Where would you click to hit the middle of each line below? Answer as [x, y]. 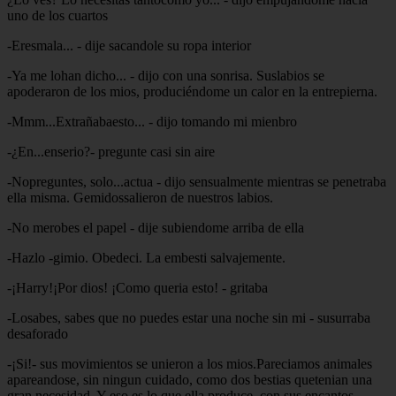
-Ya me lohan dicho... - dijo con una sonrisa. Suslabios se [166, 75]
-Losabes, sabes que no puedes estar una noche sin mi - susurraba [189, 317]
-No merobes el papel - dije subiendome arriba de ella [156, 227]
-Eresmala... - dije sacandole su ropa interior [129, 45]
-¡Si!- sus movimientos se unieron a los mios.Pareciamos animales [190, 363]
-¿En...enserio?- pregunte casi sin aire [111, 151]
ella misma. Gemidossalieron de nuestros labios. [140, 197]
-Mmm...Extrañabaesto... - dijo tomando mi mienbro [152, 121]
